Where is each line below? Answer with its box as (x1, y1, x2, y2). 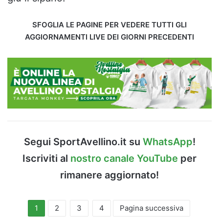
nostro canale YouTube (70, 152, 178, 164)
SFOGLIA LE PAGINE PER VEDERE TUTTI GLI (32, 20, 187, 30)
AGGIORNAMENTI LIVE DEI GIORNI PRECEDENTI (25, 32, 194, 42)
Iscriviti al (22, 152, 70, 164)
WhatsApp (142, 135, 193, 148)
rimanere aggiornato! (60, 169, 159, 181)
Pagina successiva (120, 203, 183, 213)
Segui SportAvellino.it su (23, 135, 143, 148)
